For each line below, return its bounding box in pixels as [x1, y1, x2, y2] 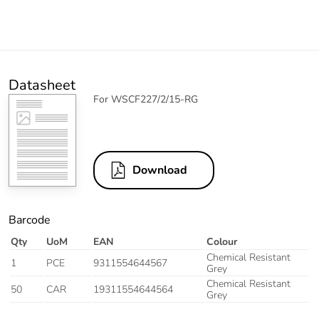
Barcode [9, 212, 51, 229]
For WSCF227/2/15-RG [93, 93, 198, 107]
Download [132, 162, 187, 179]
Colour [206, 235, 237, 249]
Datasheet [9, 75, 75, 95]
